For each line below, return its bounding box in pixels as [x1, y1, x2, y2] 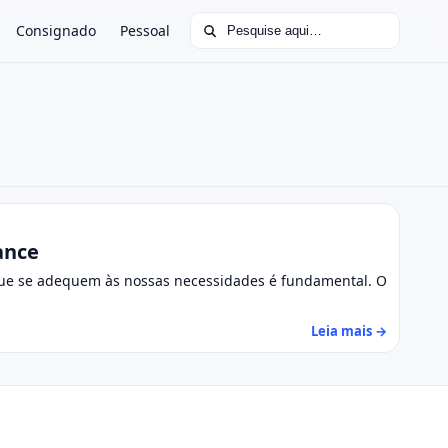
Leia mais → [311, 322, 387, 340]
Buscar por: [189, 11, 276, 33]
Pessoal [120, 21, 170, 40]
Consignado [16, 21, 96, 40]
